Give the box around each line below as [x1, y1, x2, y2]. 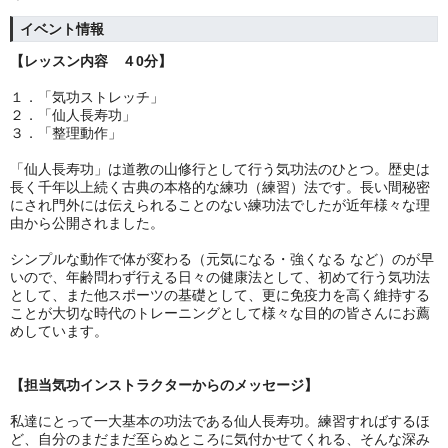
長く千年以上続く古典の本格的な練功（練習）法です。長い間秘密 [10, 179, 430, 195]
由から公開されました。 [10, 215, 164, 231]
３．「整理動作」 [10, 125, 178, 141]
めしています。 [10, 323, 108, 339]
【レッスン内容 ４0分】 [10, 53, 172, 69]
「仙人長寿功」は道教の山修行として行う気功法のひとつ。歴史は [10, 161, 430, 177]
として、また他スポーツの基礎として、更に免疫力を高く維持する [10, 287, 430, 303]
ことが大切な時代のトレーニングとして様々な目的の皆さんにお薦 [10, 305, 430, 321]
